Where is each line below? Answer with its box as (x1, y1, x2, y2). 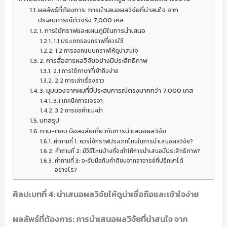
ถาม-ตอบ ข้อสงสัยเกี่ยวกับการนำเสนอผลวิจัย (40, 126, 167, 136)
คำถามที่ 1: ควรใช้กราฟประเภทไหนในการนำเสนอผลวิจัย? (53, 137, 193, 146)
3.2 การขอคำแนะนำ (55, 106, 103, 115)
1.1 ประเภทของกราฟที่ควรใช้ (53, 36, 124, 46)
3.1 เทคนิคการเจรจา (53, 96, 103, 105)
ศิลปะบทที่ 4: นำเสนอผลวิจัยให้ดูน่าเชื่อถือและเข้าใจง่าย (12, 188, 199, 200)
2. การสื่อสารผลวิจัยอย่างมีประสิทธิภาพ (40, 56, 148, 65)
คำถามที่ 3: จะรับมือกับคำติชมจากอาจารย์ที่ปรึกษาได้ (54, 156, 183, 165)
